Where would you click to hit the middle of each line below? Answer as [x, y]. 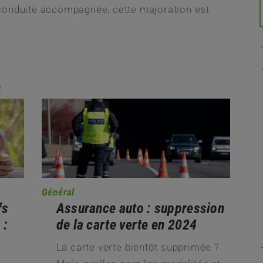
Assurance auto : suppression [140, 209]
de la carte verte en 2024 [127, 225]
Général [58, 192]
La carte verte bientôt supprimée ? [138, 247]
